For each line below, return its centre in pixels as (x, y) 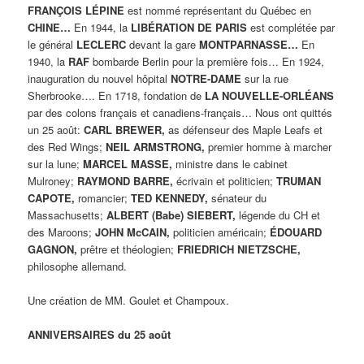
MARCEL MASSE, (128, 163)
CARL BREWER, (125, 129)
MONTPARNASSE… (249, 44)
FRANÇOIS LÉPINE (76, 10)
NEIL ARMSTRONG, (156, 146)
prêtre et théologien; (128, 249)
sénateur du (238, 197)
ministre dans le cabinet (230, 163)
